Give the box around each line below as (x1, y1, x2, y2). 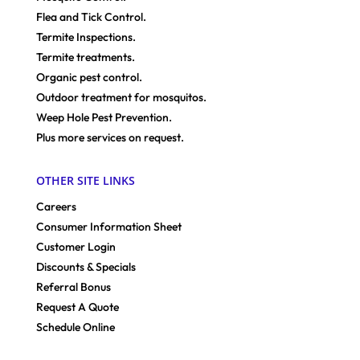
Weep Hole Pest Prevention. (35, 109, 172, 125)
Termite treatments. (35, 49, 135, 64)
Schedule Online (35, 319, 115, 334)
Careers (35, 198, 76, 214)
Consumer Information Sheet (35, 219, 182, 234)
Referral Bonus (35, 279, 111, 294)
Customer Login (35, 239, 116, 254)
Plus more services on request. (35, 129, 184, 145)
